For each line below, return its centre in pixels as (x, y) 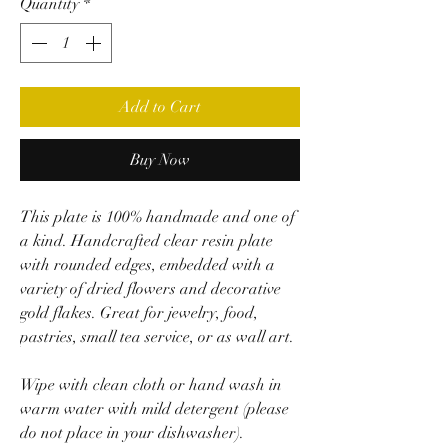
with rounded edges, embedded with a (147, 264)
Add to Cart (160, 106)
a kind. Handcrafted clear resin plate (146, 240)
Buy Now (160, 159)
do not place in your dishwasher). (134, 432)
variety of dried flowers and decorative (150, 288)
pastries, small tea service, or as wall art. (157, 336)
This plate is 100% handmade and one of (157, 216)
